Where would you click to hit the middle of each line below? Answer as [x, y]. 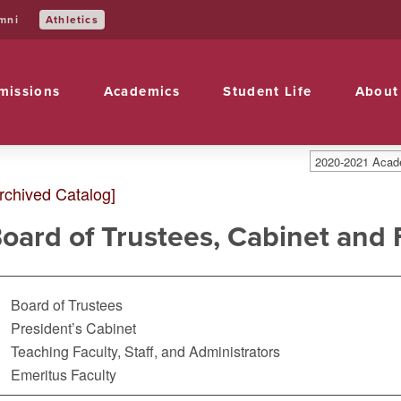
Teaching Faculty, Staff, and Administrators [145, 351]
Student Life [268, 92]
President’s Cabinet [73, 328]
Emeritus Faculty [63, 375]
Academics [141, 92]
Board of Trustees [66, 305]
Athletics [72, 20]
